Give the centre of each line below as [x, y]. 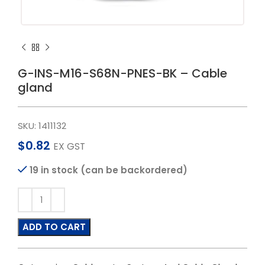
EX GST [69, 146]
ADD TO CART [54, 227]
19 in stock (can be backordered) [109, 170]
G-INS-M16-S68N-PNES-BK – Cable [122, 73]
